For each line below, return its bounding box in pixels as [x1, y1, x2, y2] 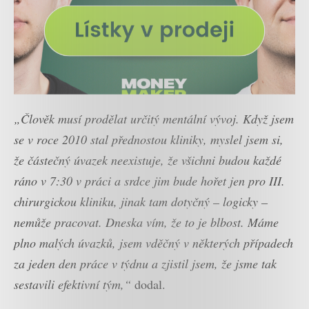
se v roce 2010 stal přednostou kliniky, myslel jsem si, [14, 130, 283, 148]
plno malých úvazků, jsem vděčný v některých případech [14, 234, 293, 251]
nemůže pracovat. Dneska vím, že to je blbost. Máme [14, 213, 279, 230]
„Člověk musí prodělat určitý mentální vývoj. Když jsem [14, 110, 294, 127]
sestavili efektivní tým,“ [14, 275, 131, 292]
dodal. [131, 275, 166, 292]
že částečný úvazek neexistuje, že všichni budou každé [14, 151, 281, 168]
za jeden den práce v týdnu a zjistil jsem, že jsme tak [14, 255, 277, 272]
